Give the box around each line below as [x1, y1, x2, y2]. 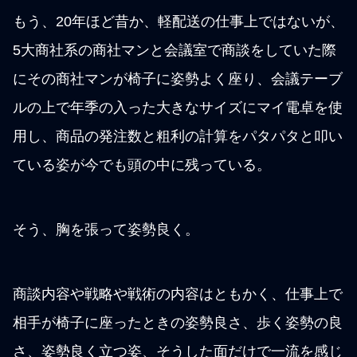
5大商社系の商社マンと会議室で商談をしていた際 [13, 42, 336, 59]
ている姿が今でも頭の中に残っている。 [13, 157, 271, 174]
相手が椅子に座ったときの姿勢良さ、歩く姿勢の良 [13, 315, 343, 331]
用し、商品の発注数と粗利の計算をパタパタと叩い [13, 128, 343, 145]
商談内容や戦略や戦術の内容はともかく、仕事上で [13, 286, 343, 303]
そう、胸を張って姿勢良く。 [13, 222, 199, 238]
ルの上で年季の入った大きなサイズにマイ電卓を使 [13, 100, 343, 116]
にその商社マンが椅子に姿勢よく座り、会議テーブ [13, 71, 343, 88]
